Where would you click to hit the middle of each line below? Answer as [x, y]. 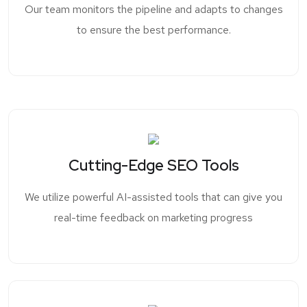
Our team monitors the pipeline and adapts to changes [153, 10]
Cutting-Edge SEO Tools [153, 166]
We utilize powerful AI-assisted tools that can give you [153, 197]
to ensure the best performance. [153, 30]
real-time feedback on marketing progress [153, 218]
